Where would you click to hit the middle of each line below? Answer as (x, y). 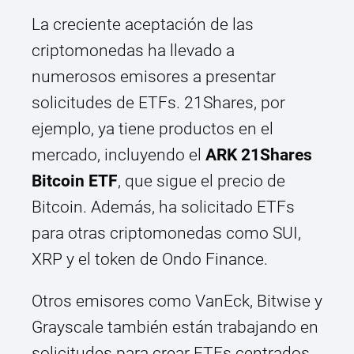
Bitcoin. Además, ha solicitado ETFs (163, 207)
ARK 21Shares (259, 155)
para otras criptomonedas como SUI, (166, 233)
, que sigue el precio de (201, 181)
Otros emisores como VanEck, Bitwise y (177, 301)
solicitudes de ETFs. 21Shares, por (158, 103)
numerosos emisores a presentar (154, 77)
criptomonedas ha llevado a (133, 51)
